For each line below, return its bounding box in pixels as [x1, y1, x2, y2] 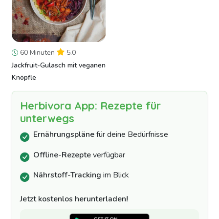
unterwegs [20, 111, 74, 125]
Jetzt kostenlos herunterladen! [20, 194, 128, 204]
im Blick [101, 169, 129, 180]
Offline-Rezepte [33, 149, 91, 160]
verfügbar [91, 149, 125, 160]
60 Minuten [18, 48, 57, 58]
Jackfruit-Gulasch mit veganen [12, 61, 106, 70]
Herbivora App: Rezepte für [20, 99, 161, 112]
